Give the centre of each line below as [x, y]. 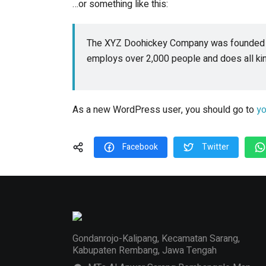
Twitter [216, 147]
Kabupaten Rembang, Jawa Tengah [145, 250]
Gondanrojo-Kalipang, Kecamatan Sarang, [156, 238]
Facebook [140, 147]
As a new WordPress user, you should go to [164, 110]
